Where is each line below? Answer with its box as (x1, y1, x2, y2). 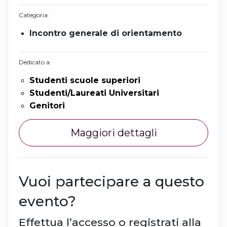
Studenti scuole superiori (29, 75, 140, 85)
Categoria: (19, 11, 49, 19)
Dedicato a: (19, 58, 51, 66)
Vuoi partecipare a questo (19, 172, 204, 190)
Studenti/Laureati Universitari (29, 88, 159, 98)
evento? (19, 192, 76, 210)
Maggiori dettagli (70, 126, 157, 139)
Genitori (29, 100, 65, 110)
